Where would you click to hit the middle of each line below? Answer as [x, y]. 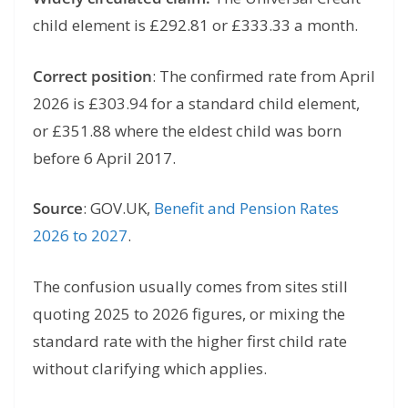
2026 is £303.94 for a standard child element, [196, 103]
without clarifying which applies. [150, 368]
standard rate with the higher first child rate [190, 341]
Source [58, 209]
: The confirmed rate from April [264, 76]
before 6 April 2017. [104, 158]
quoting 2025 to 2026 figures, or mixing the [189, 313]
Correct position [92, 76]
